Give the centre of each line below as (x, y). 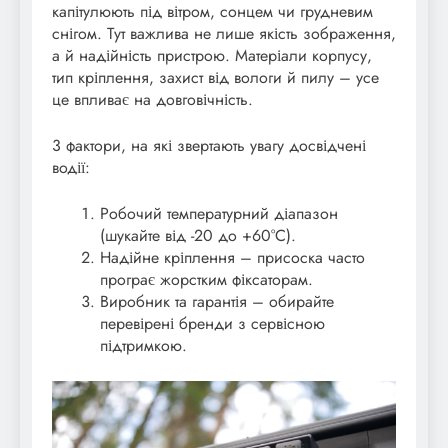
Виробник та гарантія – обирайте (217, 302)
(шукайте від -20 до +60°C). (198, 236)
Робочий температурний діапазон (219, 214)
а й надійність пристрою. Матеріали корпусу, (212, 56)
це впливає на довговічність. (152, 100)
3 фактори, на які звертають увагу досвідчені (209, 146)
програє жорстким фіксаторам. (206, 280)
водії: (71, 168)
